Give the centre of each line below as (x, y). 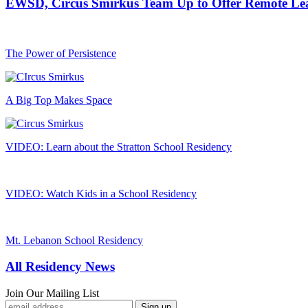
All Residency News (60, 267)
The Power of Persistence (61, 53)
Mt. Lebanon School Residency (74, 240)
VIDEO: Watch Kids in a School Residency (101, 193)
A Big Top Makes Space (59, 100)
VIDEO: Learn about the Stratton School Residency (119, 146)
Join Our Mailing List (52, 293)
